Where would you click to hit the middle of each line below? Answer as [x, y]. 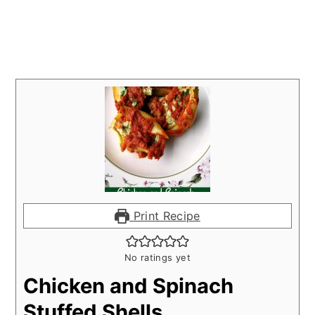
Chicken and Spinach [129, 286]
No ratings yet [157, 258]
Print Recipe [165, 216]
